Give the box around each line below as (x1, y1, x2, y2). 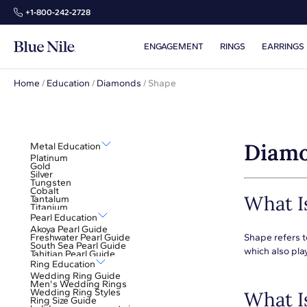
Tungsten (30, 177, 71, 188)
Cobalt (30, 185, 59, 197)
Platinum (30, 152, 68, 164)
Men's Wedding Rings (30, 278, 127, 290)
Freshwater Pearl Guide (30, 232, 130, 243)
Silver (30, 169, 53, 180)
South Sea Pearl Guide (30, 240, 126, 251)
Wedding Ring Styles (30, 286, 121, 298)
